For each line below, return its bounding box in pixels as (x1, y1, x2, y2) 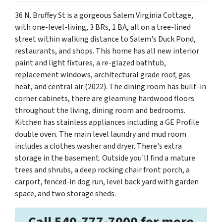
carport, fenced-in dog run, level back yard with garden (15, 176, 199, 188)
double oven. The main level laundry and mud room (15, 129, 186, 140)
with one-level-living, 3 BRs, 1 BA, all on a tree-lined (15, 22, 191, 33)
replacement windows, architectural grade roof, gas (15, 69, 190, 81)
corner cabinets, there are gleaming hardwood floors (15, 93, 194, 105)
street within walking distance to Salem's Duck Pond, (15, 34, 196, 45)
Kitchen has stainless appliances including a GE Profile (15, 117, 199, 128)
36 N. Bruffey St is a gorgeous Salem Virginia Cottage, (15, 10, 193, 21)
